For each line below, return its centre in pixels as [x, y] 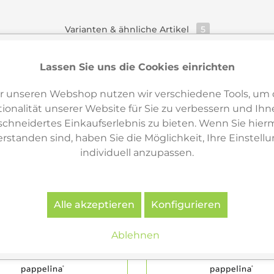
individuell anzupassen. [137, 152]
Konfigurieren [186, 204]
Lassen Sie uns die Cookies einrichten [137, 67]
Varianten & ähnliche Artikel [128, 29]
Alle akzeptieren [94, 204]
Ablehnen [135, 235]
